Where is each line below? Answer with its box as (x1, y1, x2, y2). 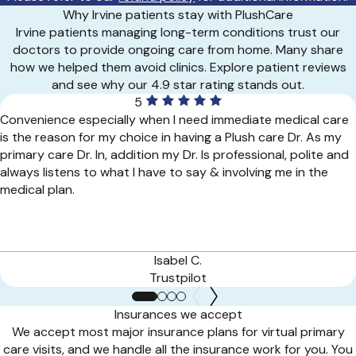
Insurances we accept (114, 305, 242, 323)
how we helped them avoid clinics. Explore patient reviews (10, 58, 346, 75)
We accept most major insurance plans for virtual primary (11, 323, 345, 340)
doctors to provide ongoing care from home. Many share (13, 41, 343, 58)
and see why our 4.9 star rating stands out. (52, 75, 304, 93)
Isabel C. (153, 251, 202, 269)
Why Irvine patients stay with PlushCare (63, 6, 293, 23)
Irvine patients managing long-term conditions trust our (16, 23, 340, 41)
